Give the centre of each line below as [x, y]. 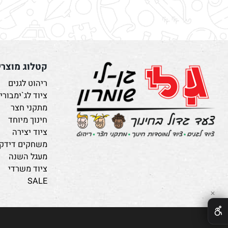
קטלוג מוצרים [39, 108]
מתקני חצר [49, 151]
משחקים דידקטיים [35, 189]
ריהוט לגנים [48, 125]
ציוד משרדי [48, 214]
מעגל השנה [48, 202]
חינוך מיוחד [48, 163]
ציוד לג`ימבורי [44, 138]
